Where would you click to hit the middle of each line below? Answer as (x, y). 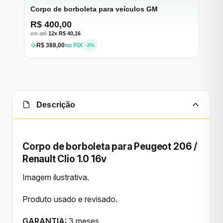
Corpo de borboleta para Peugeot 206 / (110, 147)
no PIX (74, 46)
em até (39, 34)
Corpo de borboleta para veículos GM (94, 9)
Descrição (55, 105)
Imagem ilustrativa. (56, 177)
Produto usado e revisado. (70, 199)
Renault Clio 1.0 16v (65, 159)
